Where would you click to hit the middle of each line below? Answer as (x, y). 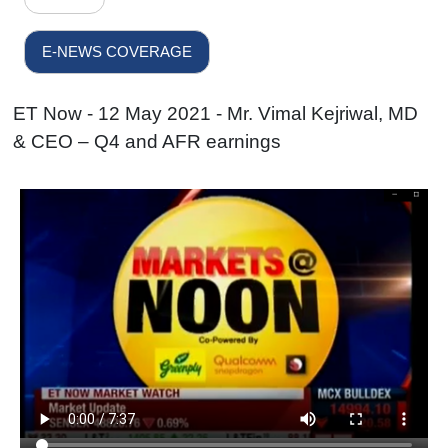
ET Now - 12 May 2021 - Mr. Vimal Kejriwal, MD (216, 113)
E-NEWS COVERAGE (117, 52)
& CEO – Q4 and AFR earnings (147, 141)
